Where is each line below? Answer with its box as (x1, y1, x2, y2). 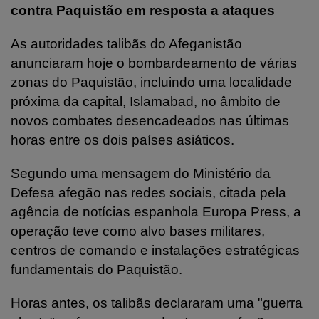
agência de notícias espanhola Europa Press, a (11, 204, 301, 219)
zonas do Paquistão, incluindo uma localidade (11, 74, 292, 90)
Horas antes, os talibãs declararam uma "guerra (11, 295, 303, 310)
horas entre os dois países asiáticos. (11, 132, 234, 147)
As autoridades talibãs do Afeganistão (11, 36, 242, 51)
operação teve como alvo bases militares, (11, 223, 265, 239)
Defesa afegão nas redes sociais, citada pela (11, 184, 286, 200)
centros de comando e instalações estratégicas (11, 242, 300, 258)
